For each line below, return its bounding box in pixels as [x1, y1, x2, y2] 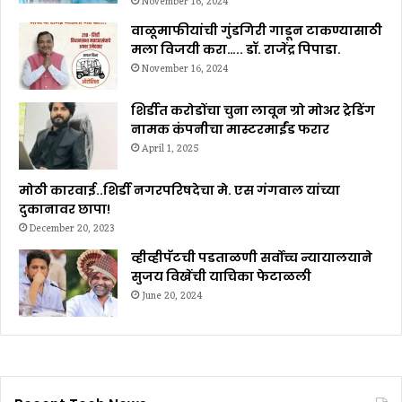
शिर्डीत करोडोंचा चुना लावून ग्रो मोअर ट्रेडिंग [131, 101, 375, 120]
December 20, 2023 [30, 220, 115, 239]
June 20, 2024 [142, 287, 203, 306]
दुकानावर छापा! [19, 200, 110, 219]
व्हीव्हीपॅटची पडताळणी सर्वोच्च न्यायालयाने [131, 249, 372, 267]
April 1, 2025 [142, 140, 199, 159]
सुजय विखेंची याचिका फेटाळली [131, 267, 311, 286]
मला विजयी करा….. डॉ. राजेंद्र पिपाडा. [131, 40, 341, 59]
